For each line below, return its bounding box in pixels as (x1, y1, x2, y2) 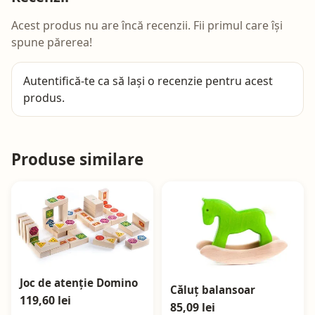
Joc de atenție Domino (20, 275, 138, 290)
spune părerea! (11, 34, 92, 50)
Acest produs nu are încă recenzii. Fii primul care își (11, 17, 283, 33)
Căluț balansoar (170, 282, 255, 297)
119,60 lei (20, 292, 71, 308)
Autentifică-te (23, 72, 95, 89)
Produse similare (11, 148, 143, 170)
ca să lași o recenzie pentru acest (95, 72, 273, 89)
